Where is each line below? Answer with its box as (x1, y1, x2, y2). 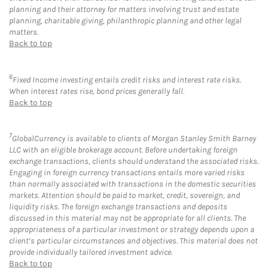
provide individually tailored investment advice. (9, 247, 172, 258)
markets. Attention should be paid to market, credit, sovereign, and (9, 190, 240, 201)
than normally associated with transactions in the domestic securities (9, 179, 256, 190)
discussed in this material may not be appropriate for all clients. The (9, 213, 246, 224)
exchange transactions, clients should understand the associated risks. (9, 156, 258, 167)
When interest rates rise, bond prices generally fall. (9, 86, 184, 96)
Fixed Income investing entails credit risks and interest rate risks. (13, 74, 241, 85)
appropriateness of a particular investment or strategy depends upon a (9, 224, 254, 235)
